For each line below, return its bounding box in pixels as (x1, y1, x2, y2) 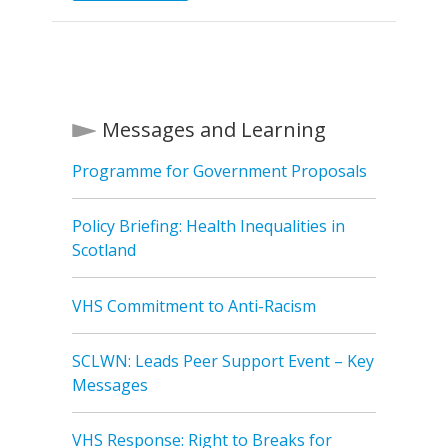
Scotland (72, 239, 136, 262)
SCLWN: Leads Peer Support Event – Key (72, 350, 374, 373)
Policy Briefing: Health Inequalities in (72, 215, 345, 238)
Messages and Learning (102, 115, 326, 143)
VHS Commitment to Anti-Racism (72, 294, 316, 317)
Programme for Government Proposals (72, 159, 367, 182)
